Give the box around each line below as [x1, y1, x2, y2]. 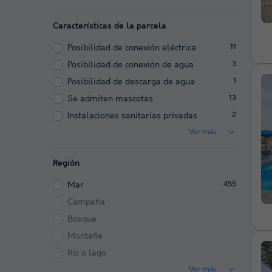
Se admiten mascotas [67, 93, 153, 104]
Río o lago [67, 248, 106, 258]
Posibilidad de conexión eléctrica [67, 42, 196, 53]
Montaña [67, 231, 103, 241]
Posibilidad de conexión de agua [67, 59, 194, 70]
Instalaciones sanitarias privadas [67, 110, 197, 121]
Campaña [67, 197, 105, 207]
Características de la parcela [53, 21, 166, 31]
